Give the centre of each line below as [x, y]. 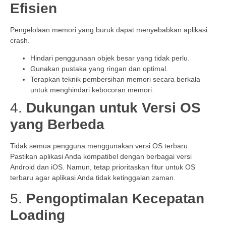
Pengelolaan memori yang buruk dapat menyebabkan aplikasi [109, 30]
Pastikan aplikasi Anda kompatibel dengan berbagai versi [101, 156]
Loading [38, 215]
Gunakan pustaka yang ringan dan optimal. [99, 68]
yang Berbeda [57, 124]
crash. [20, 40]
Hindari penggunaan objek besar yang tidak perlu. [110, 58]
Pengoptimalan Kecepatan [115, 199]
